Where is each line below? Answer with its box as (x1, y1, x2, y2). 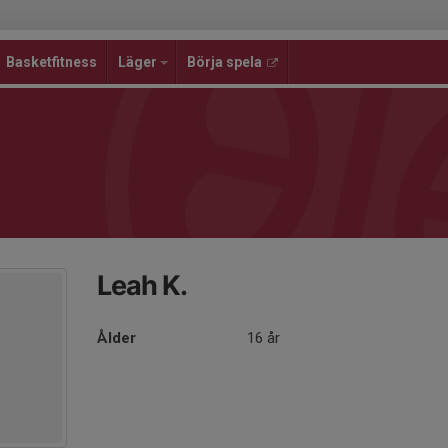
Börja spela (187, 54, 262, 70)
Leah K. (97, 269, 188, 302)
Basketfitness (6, 54, 97, 70)
